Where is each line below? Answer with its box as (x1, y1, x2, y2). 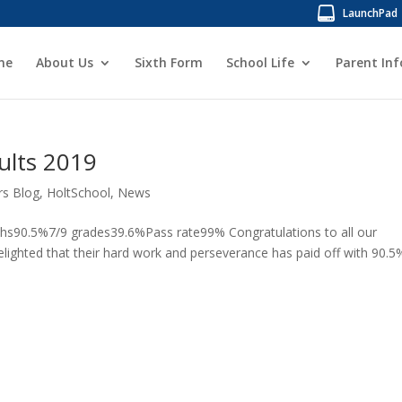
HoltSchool (47, 184, 111, 201)
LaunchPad (342, 5, 398, 21)
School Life (225, 54, 294, 71)
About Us (35, 54, 93, 71)
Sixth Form (134, 54, 203, 71)
